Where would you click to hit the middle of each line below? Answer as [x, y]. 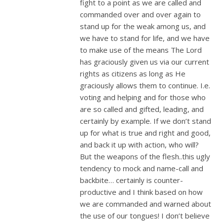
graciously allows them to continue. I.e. [145, 85]
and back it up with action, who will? [139, 144]
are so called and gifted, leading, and [142, 109]
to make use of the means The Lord [141, 50]
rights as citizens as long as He [133, 73]
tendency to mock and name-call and [142, 168]
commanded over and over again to [140, 14]
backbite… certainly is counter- [131, 180]
